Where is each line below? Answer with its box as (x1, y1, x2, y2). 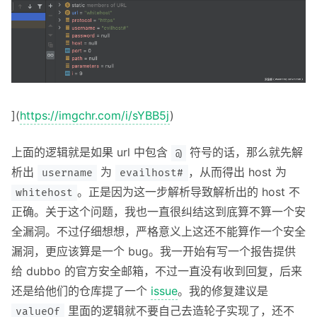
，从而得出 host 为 (188, 165, 287, 180)
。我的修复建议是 (178, 284, 268, 299)
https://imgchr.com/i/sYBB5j (20, 108, 170, 123)
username (42, 167, 93, 180)
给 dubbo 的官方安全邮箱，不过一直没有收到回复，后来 (11, 264, 302, 279)
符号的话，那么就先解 (186, 145, 304, 160)
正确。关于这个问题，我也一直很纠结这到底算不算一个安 (11, 204, 306, 219)
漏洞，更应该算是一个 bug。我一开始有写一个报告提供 (11, 244, 296, 259)
